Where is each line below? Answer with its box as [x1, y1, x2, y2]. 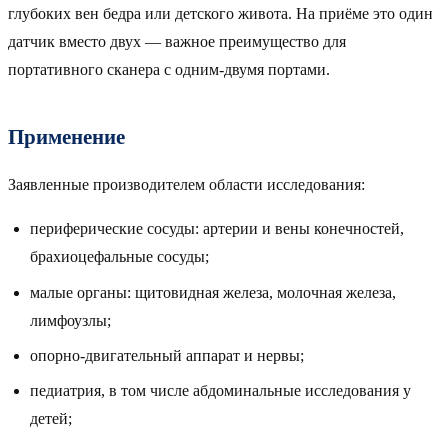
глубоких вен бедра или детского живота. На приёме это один [8, 5, 433, 23]
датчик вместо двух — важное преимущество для [8, 33, 346, 51]
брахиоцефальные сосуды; [30, 248, 210, 266]
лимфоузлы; [30, 311, 112, 329]
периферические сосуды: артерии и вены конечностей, [30, 220, 405, 238]
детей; [30, 410, 73, 428]
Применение [8, 125, 125, 149]
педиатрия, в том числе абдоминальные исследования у [30, 382, 412, 400]
